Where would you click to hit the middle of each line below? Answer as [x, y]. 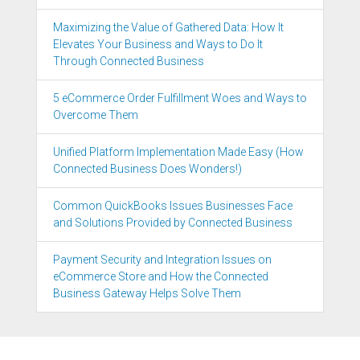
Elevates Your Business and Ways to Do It [158, 45]
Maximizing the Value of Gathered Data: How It [168, 28]
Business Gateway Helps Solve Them [147, 294]
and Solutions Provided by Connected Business [173, 223]
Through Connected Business [129, 61]
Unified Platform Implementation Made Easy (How [178, 152]
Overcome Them [96, 115]
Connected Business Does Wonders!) [147, 169]
